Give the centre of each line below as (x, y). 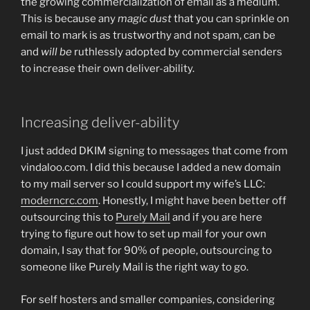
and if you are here (216, 218)
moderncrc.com (60, 201)
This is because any (69, 18)
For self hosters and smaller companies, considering (148, 299)
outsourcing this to (68, 218)
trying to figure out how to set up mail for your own (144, 234)
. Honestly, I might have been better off (192, 201)
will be (56, 52)
